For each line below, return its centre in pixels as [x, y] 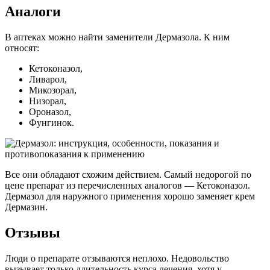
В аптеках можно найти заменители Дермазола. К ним [117, 37]
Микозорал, [53, 90]
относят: [22, 48]
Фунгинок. [52, 123]
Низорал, [48, 101]
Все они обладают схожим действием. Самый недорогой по [128, 175]
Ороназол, [50, 112]
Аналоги [33, 12]
